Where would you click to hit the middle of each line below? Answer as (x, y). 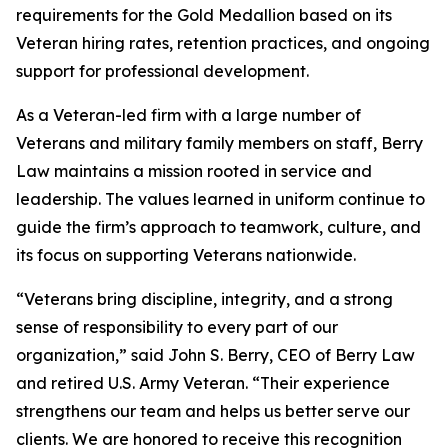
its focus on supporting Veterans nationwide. (186, 255)
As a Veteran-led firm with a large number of (188, 115)
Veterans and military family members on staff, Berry (219, 143)
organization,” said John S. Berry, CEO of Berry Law (215, 355)
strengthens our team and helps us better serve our (213, 411)
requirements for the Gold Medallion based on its (204, 15)
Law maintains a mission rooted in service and (194, 171)
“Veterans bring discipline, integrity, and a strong (204, 299)
